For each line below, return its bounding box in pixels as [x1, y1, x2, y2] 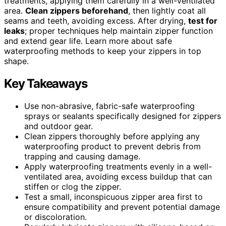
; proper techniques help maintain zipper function [25, 25, 213, 36]
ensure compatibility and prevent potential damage [24, 201, 220, 212]
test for [188, 15, 217, 26]
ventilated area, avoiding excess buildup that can [24, 171, 212, 182]
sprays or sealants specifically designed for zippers [24, 110, 221, 121]
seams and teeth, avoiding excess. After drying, [4, 15, 188, 26]
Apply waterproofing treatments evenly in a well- [24, 161, 212, 172]
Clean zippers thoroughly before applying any [24, 131, 200, 141]
